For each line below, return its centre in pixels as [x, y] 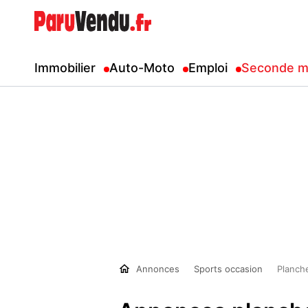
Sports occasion [228, 269]
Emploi [208, 68]
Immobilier [65, 68]
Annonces [155, 269]
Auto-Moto [142, 68]
